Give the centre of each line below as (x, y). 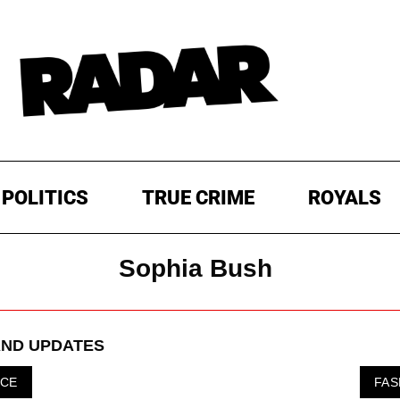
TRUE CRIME (198, 198)
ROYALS (344, 198)
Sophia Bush (196, 269)
